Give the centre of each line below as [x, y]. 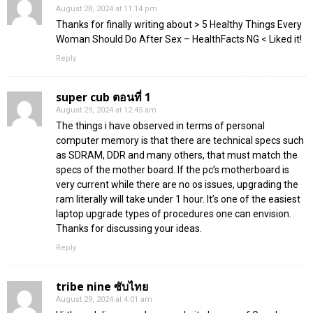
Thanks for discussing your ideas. [129, 229]
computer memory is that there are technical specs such [180, 141]
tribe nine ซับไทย [102, 287]
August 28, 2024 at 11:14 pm [107, 9]
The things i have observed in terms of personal [160, 126]
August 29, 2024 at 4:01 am [104, 300]
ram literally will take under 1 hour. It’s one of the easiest [178, 199]
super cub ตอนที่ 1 [103, 97]
